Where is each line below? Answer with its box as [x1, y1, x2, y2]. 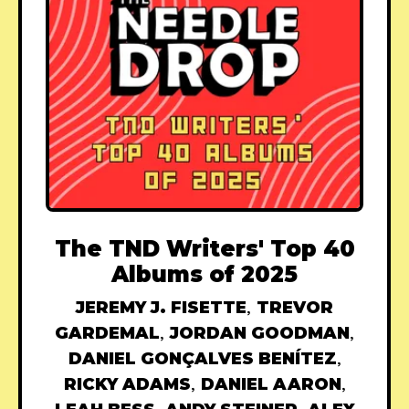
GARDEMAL [55, 322, 160, 343]
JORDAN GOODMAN [170, 322, 350, 343]
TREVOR [257, 297, 333, 318]
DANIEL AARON [200, 373, 341, 394]
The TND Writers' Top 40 [54, 235, 355, 262]
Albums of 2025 [111, 260, 298, 288]
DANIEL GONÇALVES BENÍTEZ [68, 348, 337, 369]
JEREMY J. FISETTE [76, 297, 246, 318]
